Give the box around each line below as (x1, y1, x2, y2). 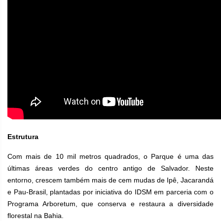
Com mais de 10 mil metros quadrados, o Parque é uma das (7, 152, 214, 160)
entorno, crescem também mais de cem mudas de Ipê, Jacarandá (7, 176, 214, 184)
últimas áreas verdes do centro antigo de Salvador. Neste (7, 164, 214, 172)
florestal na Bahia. (7, 212, 64, 220)
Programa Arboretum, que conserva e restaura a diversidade (7, 200, 214, 208)
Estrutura (7, 133, 38, 141)
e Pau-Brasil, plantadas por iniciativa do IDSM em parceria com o (7, 188, 214, 196)
